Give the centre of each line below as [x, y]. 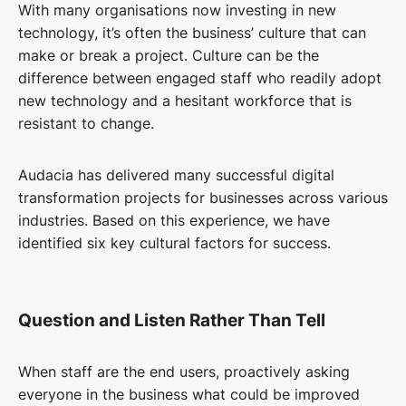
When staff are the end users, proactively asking [184, 372]
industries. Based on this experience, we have [174, 221]
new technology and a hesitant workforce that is [185, 101]
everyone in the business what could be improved [189, 395]
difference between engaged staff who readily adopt [200, 78]
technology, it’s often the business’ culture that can [192, 33]
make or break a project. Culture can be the [169, 56]
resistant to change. [86, 124]
